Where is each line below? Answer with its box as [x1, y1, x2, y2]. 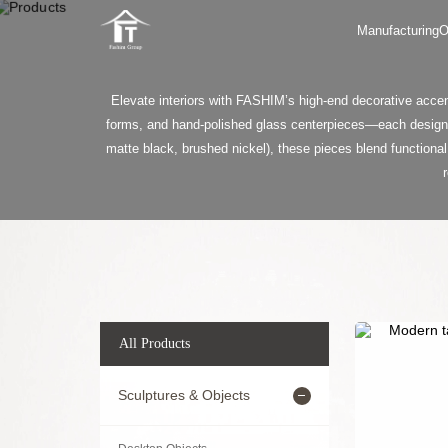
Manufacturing [357, 22, 440, 38]
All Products [119, 336, 191, 352]
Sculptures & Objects [117, 387, 250, 404]
